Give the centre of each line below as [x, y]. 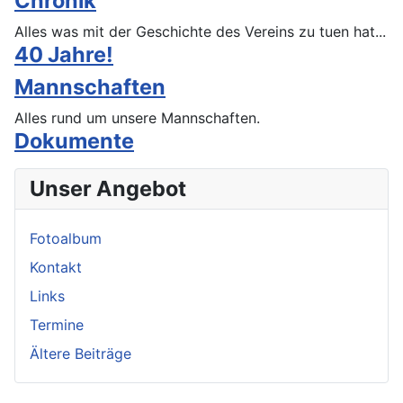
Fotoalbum [66, 238]
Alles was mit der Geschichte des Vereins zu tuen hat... [200, 31]
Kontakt [56, 267]
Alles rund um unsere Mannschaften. [137, 117]
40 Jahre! [64, 54]
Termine [57, 324]
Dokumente [74, 140]
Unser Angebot [108, 188]
